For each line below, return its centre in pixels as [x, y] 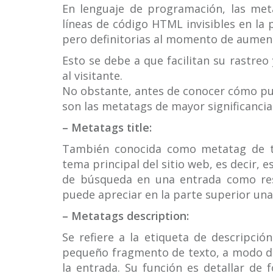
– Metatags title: [107, 127]
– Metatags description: [126, 216]
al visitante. [92, 76]
